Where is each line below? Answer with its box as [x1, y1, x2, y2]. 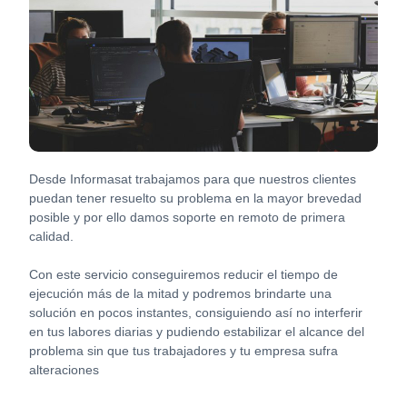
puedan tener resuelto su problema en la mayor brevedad [29, 190, 362, 205]
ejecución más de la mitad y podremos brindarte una [29, 285, 333, 301]
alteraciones [29, 362, 100, 377]
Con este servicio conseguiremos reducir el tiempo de [29, 266, 339, 282]
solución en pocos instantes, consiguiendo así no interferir [29, 304, 363, 320]
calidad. [29, 228, 74, 243]
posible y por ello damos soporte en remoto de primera [29, 209, 346, 224]
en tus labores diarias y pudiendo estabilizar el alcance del [29, 323, 365, 339]
